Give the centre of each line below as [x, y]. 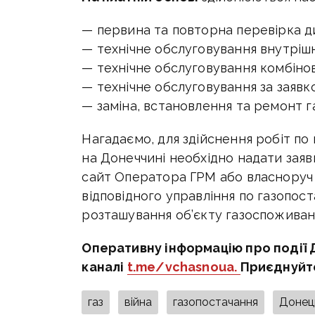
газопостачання [216, 302]
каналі [104, 267]
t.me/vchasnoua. [184, 267]
